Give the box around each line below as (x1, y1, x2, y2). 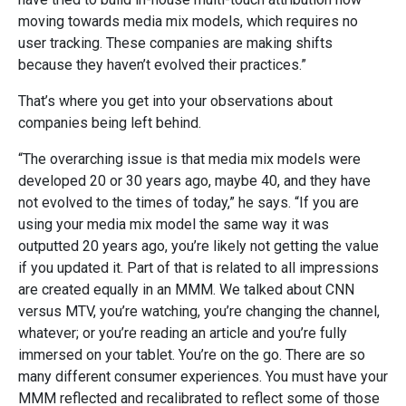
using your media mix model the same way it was (18, 215, 329, 233)
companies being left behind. (18, 113, 201, 131)
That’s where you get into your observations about (18, 92, 333, 110)
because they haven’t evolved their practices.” (18, 55, 306, 73)
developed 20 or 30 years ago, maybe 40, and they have (18, 171, 371, 189)
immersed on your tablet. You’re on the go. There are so (18, 345, 365, 363)
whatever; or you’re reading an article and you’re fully (18, 324, 347, 342)
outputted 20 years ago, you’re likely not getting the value (18, 237, 379, 255)
